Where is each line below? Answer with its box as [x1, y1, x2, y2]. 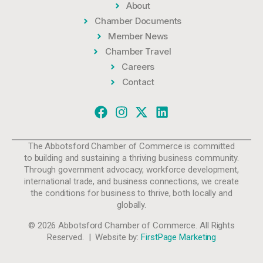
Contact [122, 76, 154, 88]
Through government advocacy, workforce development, [24, 164, 239, 176]
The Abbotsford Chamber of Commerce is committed [28, 141, 235, 152]
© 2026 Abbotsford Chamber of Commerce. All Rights [28, 220, 235, 231]
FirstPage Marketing [141, 231, 217, 242]
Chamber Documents [95, 15, 182, 27]
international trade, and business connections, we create [24, 176, 239, 187]
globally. [116, 200, 147, 211]
